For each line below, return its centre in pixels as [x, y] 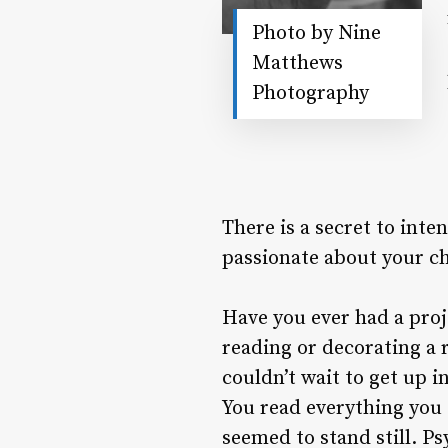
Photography [310, 93]
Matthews [297, 63]
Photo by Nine [316, 33]
